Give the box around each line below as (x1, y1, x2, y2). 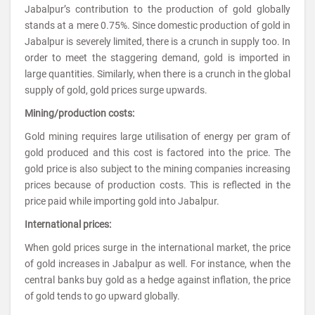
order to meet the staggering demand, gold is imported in (25, 52, 290, 63)
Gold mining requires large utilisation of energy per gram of (25, 131, 290, 142)
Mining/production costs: (25, 108, 134, 119)
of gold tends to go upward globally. (25, 290, 180, 302)
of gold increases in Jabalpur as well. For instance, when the (25, 258, 290, 269)
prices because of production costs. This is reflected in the (25, 179, 290, 191)
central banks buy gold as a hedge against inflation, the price (25, 274, 290, 285)
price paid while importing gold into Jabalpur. (25, 195, 219, 207)
